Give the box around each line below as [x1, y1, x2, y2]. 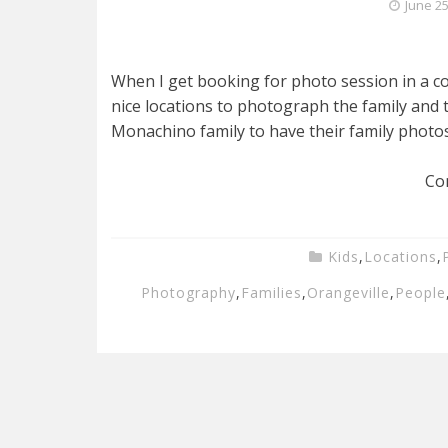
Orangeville [307, 283, 390, 303]
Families [241, 283, 302, 303]
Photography [141, 283, 236, 303]
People [395, 283, 446, 303]
